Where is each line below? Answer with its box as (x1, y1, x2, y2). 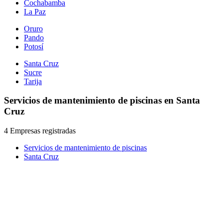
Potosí (24, 42, 43, 51)
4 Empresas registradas (4, 126, 76, 135)
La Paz (24, 7, 46, 16)
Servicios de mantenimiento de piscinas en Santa (4, 95, 200, 106)
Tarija (24, 77, 42, 86)
